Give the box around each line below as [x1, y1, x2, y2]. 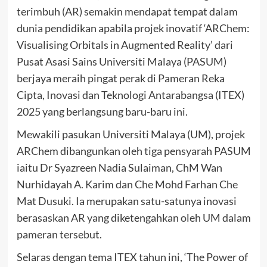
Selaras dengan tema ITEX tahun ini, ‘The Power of [16, 250, 248, 264]
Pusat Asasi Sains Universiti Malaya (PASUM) [16, 55, 226, 69]
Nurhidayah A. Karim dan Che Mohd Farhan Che [16, 178, 238, 191]
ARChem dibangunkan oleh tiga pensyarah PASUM [16, 144, 251, 158]
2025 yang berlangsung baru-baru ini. [16, 105, 188, 119]
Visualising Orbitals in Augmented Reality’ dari [16, 38, 233, 52]
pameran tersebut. [16, 228, 102, 241]
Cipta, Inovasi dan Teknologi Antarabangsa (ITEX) [16, 88, 244, 102]
